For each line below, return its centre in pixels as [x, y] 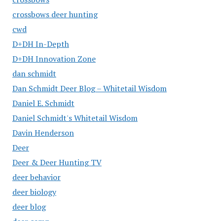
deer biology [34, 192]
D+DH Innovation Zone [54, 59]
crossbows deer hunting [55, 14]
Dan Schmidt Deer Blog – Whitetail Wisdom [89, 88]
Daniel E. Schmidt [43, 103]
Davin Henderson [43, 133]
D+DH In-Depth [40, 44]
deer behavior [36, 177]
